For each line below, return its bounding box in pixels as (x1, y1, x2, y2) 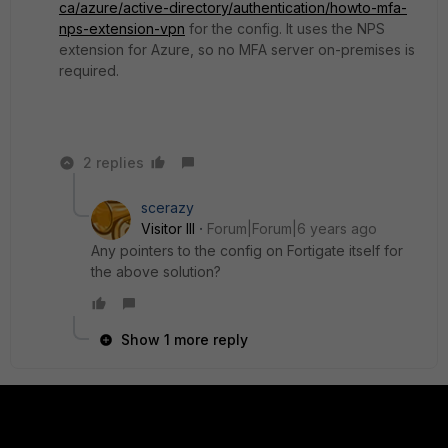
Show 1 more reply (121, 331, 248, 348)
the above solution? (91, 263, 221, 280)
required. (59, 62, 123, 79)
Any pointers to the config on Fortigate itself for (91, 242, 403, 259)
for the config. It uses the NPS (185, 20, 385, 37)
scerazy (141, 199, 194, 216)
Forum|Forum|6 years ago (207, 220, 377, 237)
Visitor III (141, 220, 195, 237)
